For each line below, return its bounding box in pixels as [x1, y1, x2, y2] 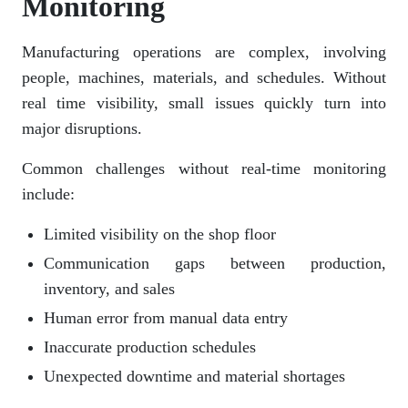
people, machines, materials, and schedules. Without [22, 67, 386, 87]
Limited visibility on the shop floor [44, 224, 276, 243]
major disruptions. [22, 118, 142, 138]
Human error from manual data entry [44, 308, 288, 327]
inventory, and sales [44, 279, 175, 298]
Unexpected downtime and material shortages [44, 366, 345, 385]
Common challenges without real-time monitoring [22, 158, 386, 178]
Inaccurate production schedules [44, 337, 256, 356]
